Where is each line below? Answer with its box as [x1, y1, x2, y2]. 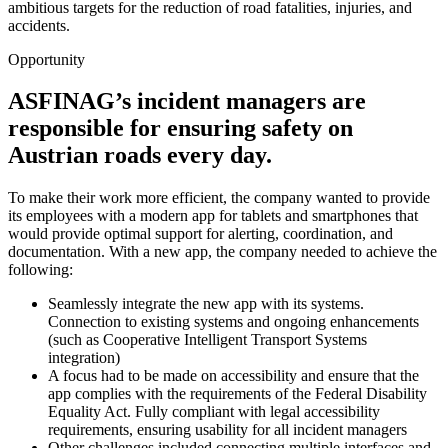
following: [8, 261, 73, 279]
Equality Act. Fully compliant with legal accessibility [48, 403, 380, 421]
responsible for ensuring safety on [8, 115, 353, 142]
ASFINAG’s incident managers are [8, 88, 366, 115]
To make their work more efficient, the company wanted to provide [8, 189, 430, 207]
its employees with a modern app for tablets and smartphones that [8, 207, 418, 225]
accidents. [8, 16, 70, 34]
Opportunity [8, 50, 85, 68]
